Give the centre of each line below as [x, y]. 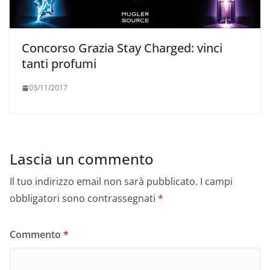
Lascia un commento [82, 159]
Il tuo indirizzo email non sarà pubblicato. [104, 182]
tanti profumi [59, 64]
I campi [216, 182]
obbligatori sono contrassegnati [84, 199]
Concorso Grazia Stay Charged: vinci [122, 48]
